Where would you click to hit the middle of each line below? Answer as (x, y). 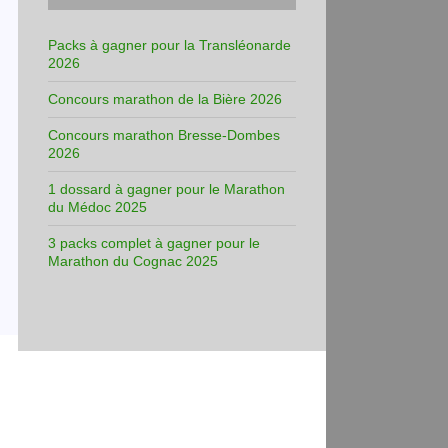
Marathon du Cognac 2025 (133, 260)
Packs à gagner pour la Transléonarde (169, 44)
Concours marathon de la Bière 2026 (165, 98)
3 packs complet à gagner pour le (154, 242)
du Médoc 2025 (97, 206)
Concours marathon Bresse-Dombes (164, 134)
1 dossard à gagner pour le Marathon (166, 188)
